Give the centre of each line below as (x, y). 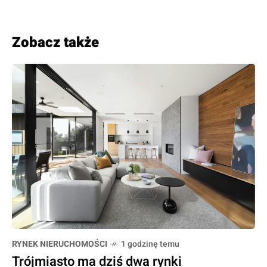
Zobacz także (55, 42)
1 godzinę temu (150, 244)
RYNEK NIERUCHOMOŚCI (60, 244)
